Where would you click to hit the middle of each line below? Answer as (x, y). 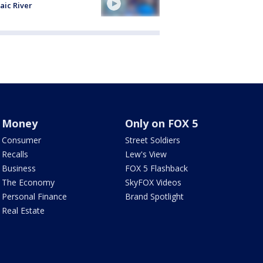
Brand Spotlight (155, 196)
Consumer (21, 140)
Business (18, 168)
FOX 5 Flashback (157, 168)
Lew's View (146, 154)
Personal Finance (34, 196)
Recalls (15, 154)
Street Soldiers (153, 140)
